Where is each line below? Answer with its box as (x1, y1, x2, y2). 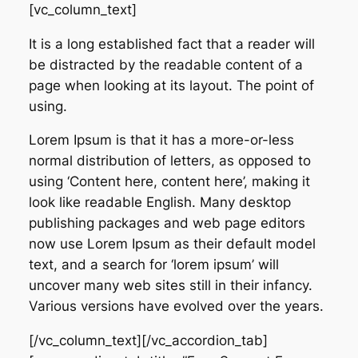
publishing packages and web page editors (28, 215, 305, 232)
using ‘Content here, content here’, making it (28, 173, 310, 190)
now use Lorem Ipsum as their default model (28, 236, 316, 253)
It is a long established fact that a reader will (28, 35, 315, 52)
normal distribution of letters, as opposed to (28, 153, 311, 169)
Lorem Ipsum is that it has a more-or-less (28, 132, 294, 149)
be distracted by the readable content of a (28, 56, 303, 73)
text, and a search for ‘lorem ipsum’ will (28, 257, 279, 273)
